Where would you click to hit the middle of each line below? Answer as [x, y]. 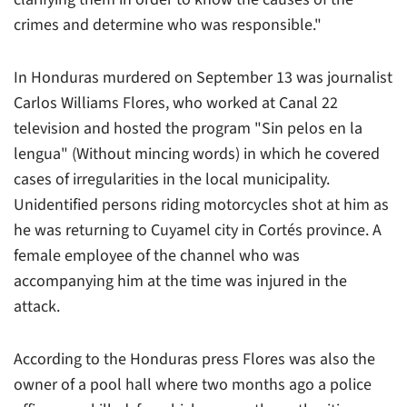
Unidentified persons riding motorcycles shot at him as [201, 204]
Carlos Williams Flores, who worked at [146, 103]
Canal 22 [308, 103]
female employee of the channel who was [157, 255]
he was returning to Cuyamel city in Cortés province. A [198, 230]
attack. [37, 306]
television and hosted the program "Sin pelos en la [188, 128]
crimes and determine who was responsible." [168, 25]
